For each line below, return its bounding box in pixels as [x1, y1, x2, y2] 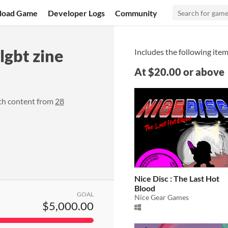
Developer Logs [48, 8, 105, 18]
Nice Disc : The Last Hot [134, 174, 219, 184]
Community [115, 8, 158, 18]
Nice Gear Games [134, 193, 189, 202]
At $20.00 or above [134, 66, 224, 78]
